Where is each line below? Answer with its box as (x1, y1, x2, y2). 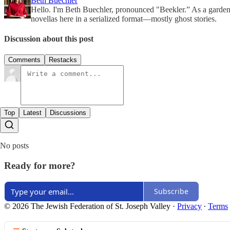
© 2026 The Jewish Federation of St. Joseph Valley (4, 201, 170, 210)
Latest (23, 109, 42, 117)
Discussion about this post (4, 34, 93, 43)
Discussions (50, 109, 86, 117)
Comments (8, 56, 41, 64)
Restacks (49, 56, 77, 64)
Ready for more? (4, 160, 75, 171)
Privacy (177, 201, 202, 210)
